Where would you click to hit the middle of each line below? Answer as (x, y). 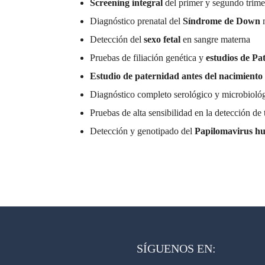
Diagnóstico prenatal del (136, 21)
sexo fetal (163, 40)
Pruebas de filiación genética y (148, 58)
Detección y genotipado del (142, 131)
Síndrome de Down (223, 21)
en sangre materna (216, 40)
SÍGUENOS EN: (176, 249)
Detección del (117, 40)
